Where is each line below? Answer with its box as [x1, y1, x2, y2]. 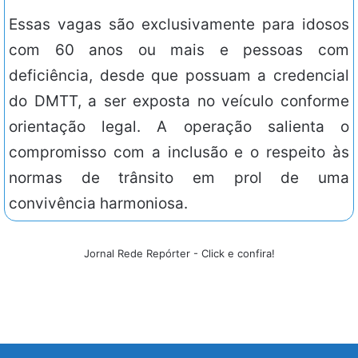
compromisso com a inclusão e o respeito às [9, 143, 349, 162]
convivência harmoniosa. [9, 194, 188, 213]
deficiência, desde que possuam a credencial [9, 66, 349, 86]
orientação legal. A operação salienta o [9, 117, 349, 137]
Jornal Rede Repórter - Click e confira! [83, 247, 275, 261]
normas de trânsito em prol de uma [9, 169, 349, 188]
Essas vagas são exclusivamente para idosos [9, 15, 349, 34]
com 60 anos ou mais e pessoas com [9, 41, 349, 60]
